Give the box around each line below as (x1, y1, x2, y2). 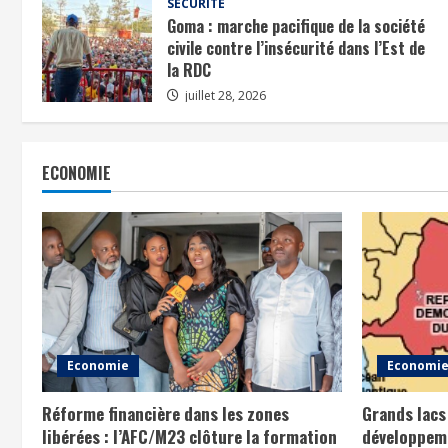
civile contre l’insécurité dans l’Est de (167, 35, 425, 60)
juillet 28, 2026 (182, 86, 266, 104)
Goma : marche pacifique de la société (167, 13, 425, 38)
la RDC (167, 57, 211, 82)
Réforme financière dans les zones (42, 400, 289, 426)
